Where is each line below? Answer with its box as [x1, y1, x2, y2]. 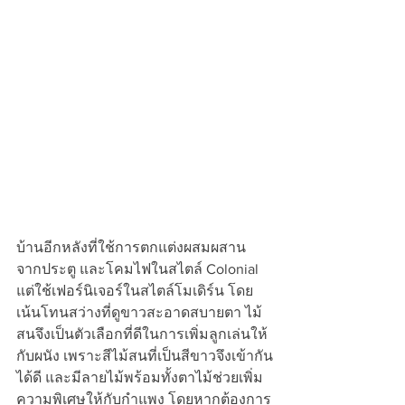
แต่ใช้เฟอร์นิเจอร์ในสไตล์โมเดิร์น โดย [16, 282, 253, 298]
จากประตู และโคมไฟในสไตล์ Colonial [16, 260, 262, 277]
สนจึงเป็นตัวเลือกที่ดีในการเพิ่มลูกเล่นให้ [16, 325, 268, 342]
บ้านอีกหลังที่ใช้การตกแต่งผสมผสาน [16, 239, 250, 255]
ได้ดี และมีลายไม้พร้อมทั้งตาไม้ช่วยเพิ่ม [16, 369, 263, 385]
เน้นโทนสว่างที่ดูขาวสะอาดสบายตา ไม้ [16, 304, 262, 320]
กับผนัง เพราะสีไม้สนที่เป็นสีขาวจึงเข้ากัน [16, 347, 273, 363]
